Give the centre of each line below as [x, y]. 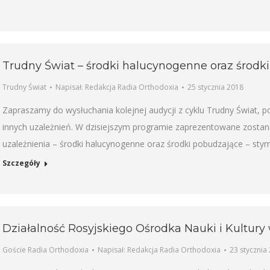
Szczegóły [21, 163]
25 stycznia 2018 [215, 87]
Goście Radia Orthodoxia [46, 250]
